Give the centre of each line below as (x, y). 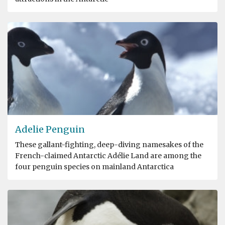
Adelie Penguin (50, 130)
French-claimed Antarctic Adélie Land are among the (108, 156)
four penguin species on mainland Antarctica (94, 167)
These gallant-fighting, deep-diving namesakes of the (109, 145)
